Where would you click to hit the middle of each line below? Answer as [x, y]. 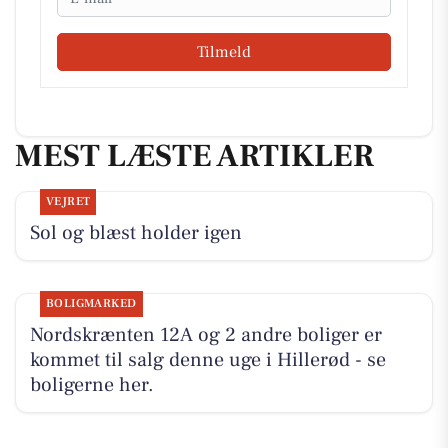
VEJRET [68, 202]
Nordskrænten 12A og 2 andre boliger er [205, 335]
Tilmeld [224, 51]
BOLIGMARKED [91, 304]
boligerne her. [91, 385]
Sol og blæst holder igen [135, 233]
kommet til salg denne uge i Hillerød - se [207, 360]
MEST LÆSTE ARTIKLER [194, 155]
